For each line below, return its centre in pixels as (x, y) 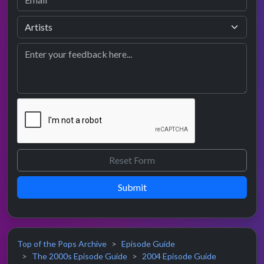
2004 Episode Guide (179, 256)
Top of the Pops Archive (62, 244)
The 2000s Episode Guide (80, 256)
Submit (132, 187)
